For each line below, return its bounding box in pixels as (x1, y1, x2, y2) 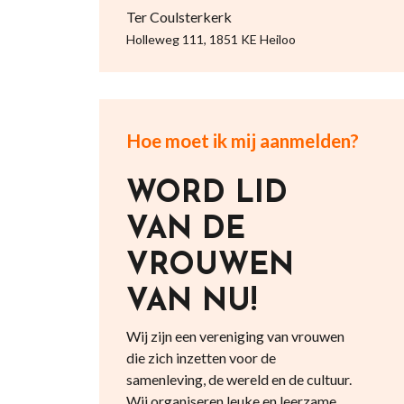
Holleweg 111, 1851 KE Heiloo (125, 32, 296, 47)
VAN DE (125, 216, 245, 245)
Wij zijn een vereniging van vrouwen (125, 327, 344, 344)
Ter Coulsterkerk (125, 8, 232, 25)
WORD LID (125, 179, 288, 209)
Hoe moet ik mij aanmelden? (125, 129, 359, 151)
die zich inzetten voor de (125, 349, 276, 366)
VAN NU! (125, 288, 257, 317)
